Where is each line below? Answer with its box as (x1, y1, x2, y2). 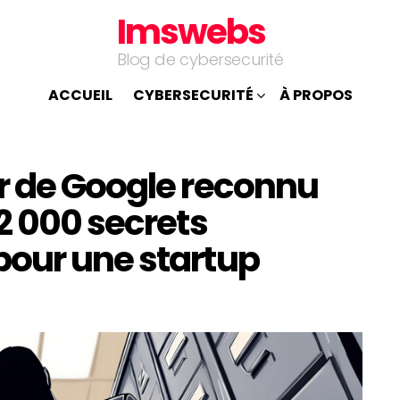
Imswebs (116, 7, 266, 56)
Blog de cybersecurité (116, 48, 284, 71)
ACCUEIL (47, 85, 112, 105)
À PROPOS (279, 85, 353, 105)
